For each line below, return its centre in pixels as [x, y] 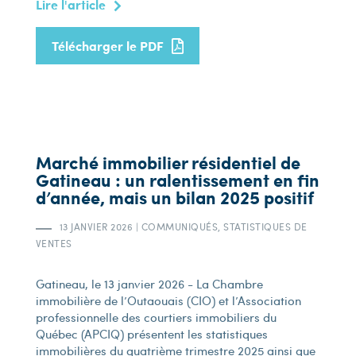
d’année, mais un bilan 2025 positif [174, 197]
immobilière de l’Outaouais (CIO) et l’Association [168, 300]
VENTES [54, 243]
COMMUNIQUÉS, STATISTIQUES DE [223, 226]
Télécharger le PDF [107, 46]
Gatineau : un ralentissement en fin [177, 180]
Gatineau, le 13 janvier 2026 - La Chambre [149, 284]
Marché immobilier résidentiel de [168, 163]
